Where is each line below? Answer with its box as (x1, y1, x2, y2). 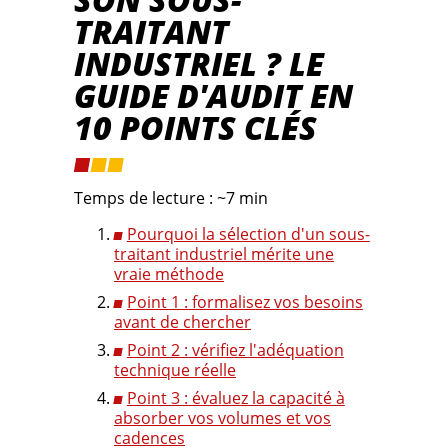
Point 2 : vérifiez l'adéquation (126, 339, 344, 362)
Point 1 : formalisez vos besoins (126, 291, 363, 314)
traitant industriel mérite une (114, 243, 334, 266)
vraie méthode (114, 263, 224, 286)
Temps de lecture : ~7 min (74, 187, 268, 210)
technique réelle (114, 359, 236, 382)
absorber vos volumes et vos (114, 407, 331, 430)
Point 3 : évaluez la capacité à (126, 387, 345, 410)
